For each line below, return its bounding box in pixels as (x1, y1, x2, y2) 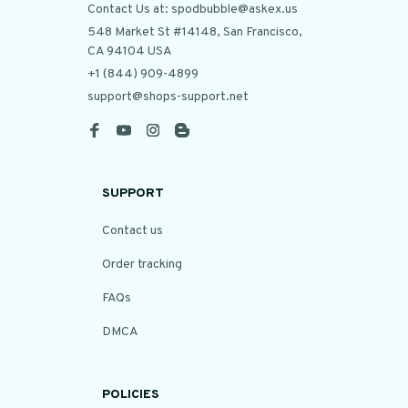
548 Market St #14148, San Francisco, (87, 25, 302, 40)
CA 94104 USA (87, 44, 172, 59)
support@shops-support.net (87, 89, 249, 105)
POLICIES (102, 387, 159, 403)
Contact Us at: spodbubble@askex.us (87, 2, 298, 17)
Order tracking (102, 257, 182, 272)
